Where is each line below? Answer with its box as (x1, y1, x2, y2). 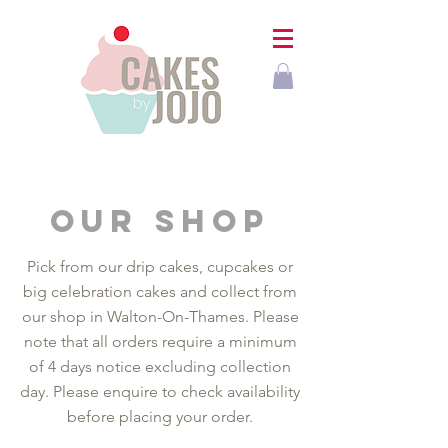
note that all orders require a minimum (23, 332, 297, 351)
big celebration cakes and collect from (23, 282, 297, 301)
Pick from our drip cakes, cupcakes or (27, 257, 293, 276)
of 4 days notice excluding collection (29, 357, 291, 376)
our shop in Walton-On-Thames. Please (21, 307, 299, 326)
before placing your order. (67, 407, 253, 426)
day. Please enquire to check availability (20, 382, 300, 401)
